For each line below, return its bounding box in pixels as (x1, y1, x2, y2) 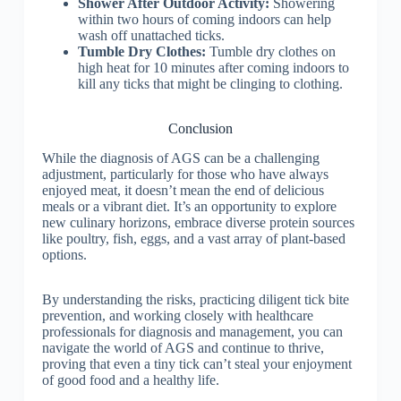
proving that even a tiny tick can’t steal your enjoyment (41, 356, 352, 372)
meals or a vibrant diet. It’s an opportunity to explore (41, 199, 337, 215)
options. (41, 247, 87, 263)
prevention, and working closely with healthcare (41, 308, 313, 324)
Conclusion (167, 121, 233, 137)
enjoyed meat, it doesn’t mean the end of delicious (41, 183, 324, 199)
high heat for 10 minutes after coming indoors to (77, 60, 349, 76)
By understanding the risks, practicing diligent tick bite (41, 292, 349, 308)
